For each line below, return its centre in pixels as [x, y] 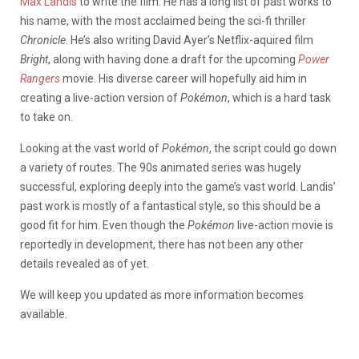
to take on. [46, 117]
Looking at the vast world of [91, 148]
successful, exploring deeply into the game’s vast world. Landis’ [178, 186]
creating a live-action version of [100, 97]
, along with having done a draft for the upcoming [173, 59]
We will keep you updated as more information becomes [162, 294]
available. [44, 314]
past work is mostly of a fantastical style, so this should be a [170, 206]
